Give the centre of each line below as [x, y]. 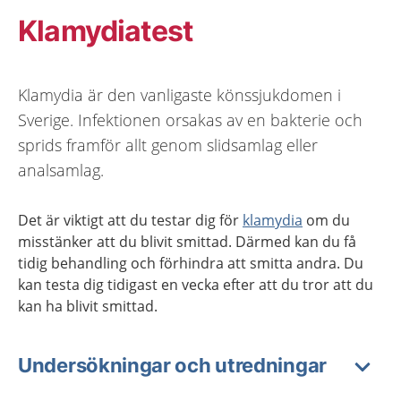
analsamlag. [61, 170]
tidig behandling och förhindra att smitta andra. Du [191, 263]
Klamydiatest [106, 31]
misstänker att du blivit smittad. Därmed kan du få [187, 242]
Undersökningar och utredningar [172, 365]
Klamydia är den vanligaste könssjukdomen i [179, 95]
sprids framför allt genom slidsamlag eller [168, 145]
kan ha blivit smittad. [88, 306]
